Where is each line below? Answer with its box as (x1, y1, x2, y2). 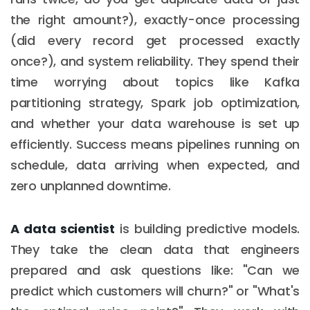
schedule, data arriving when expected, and (10, 156, 300, 174)
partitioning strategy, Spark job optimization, (10, 93, 300, 111)
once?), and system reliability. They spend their (10, 52, 300, 70)
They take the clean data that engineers (10, 240, 300, 258)
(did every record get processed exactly (10, 31, 300, 49)
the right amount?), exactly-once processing (10, 10, 300, 28)
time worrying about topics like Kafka (10, 73, 300, 91)
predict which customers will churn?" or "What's (10, 282, 300, 300)
